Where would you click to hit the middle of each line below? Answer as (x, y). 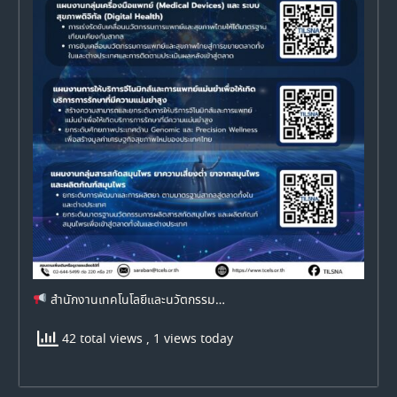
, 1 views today (189, 340)
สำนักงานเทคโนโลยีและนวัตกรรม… (136, 301)
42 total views (102, 340)
